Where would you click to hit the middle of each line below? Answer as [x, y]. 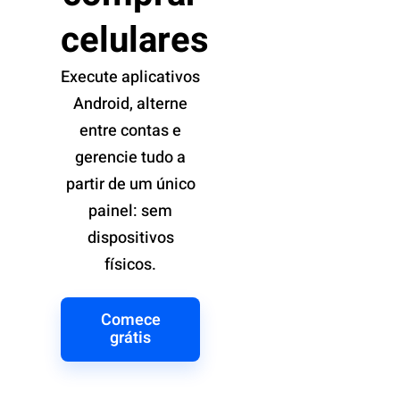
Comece [130, 321]
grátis [130, 338]
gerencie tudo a [130, 158]
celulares [135, 41]
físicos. [130, 265]
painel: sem [130, 212]
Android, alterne [130, 104]
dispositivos [130, 238]
